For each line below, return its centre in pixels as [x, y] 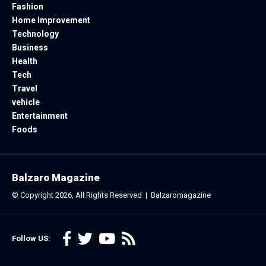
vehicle [26, 102]
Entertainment [40, 115]
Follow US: [32, 238]
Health [25, 61]
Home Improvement [51, 20]
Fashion [28, 6]
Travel [25, 88]
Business [30, 47]
